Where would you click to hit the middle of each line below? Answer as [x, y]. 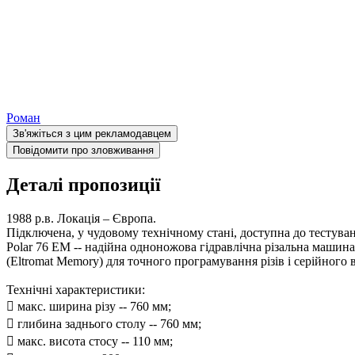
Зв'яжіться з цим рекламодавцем [92, 133]
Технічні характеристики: [76, 289]
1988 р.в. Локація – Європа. [81, 218]
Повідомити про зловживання [83, 150]
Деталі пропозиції [84, 184]
